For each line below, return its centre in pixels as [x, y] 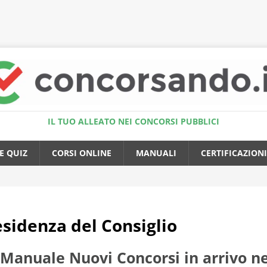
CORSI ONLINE [82, 153]
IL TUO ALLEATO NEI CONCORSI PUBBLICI [133, 122]
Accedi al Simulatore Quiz [138, 15]
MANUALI [156, 153]
